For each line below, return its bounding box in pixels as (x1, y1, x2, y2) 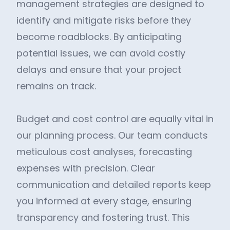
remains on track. (16, 80, 96, 92)
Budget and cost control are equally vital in (16, 112, 214, 125)
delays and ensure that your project (16, 63, 181, 76)
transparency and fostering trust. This (16, 211, 190, 224)
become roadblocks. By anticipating (16, 30, 182, 43)
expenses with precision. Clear (16, 162, 155, 175)
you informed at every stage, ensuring (16, 195, 191, 207)
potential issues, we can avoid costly (16, 47, 185, 60)
